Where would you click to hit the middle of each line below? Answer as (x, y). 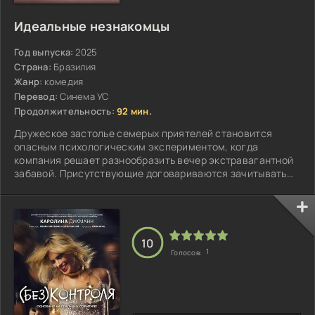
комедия (64, 81)
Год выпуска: (44, 52)
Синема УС (84, 96)
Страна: (33, 66)
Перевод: (36, 96)
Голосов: (187, 253)
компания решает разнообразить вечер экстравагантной (154, 160)
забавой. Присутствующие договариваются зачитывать (150, 173)
